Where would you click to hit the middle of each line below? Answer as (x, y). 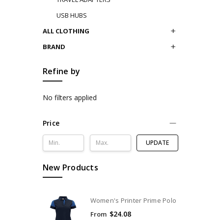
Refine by (61, 71)
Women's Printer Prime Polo (133, 201)
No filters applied (69, 98)
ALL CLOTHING (66, 31)
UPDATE (157, 142)
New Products (70, 168)
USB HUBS (71, 15)
